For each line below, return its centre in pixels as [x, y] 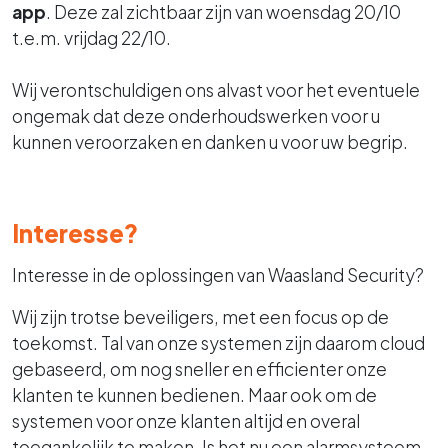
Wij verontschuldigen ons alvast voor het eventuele [216, 89]
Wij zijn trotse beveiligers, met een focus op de [200, 316]
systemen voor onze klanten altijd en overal [186, 420]
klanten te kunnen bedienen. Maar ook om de [194, 394]
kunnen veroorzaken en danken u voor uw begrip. [210, 141]
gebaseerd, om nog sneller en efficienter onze [199, 368]
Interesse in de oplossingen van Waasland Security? [218, 274]
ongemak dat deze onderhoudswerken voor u [196, 115]
